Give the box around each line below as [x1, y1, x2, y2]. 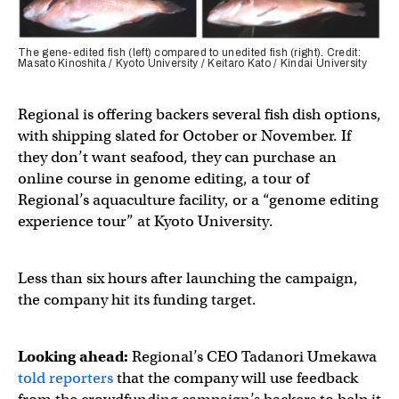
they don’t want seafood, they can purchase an [18, 148, 337, 167]
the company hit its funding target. [18, 290, 256, 310]
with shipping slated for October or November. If [18, 126, 351, 146]
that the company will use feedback [113, 369, 358, 388]
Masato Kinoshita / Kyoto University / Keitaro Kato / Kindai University [18, 57, 367, 70]
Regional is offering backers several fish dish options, [18, 105, 381, 125]
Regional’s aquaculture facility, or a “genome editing [18, 191, 379, 210]
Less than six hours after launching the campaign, [18, 269, 358, 289]
